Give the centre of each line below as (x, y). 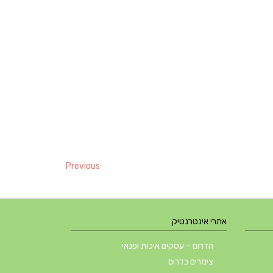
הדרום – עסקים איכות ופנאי (168, 246)
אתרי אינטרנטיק (199, 221)
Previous (83, 166)
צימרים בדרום (191, 261)
